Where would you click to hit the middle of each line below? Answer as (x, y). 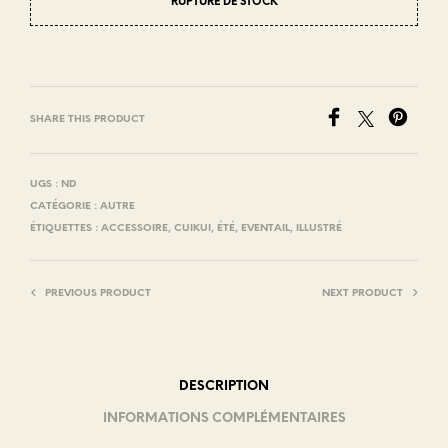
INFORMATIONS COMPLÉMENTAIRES (224, 418)
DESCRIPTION (224, 386)
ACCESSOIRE (134, 228)
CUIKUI (192, 228)
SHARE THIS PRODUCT (87, 119)
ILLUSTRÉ (319, 228)
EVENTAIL (265, 228)
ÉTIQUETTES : (65, 228)
